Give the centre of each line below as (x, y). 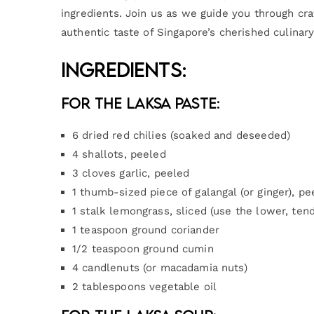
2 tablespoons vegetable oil (145, 286)
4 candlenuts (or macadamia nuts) (160, 267)
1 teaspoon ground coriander (146, 230)
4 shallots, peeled (119, 154)
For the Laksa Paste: (140, 103)
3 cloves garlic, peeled (131, 173)
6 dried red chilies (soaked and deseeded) (182, 135)
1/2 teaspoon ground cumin (143, 248)
